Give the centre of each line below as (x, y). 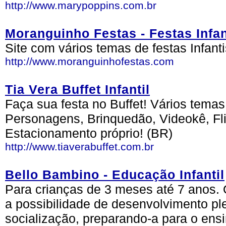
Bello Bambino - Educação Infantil (115, 175)
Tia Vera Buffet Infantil (77, 89)
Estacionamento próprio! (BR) (89, 133)
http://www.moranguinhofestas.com (90, 61)
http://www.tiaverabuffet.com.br (79, 147)
